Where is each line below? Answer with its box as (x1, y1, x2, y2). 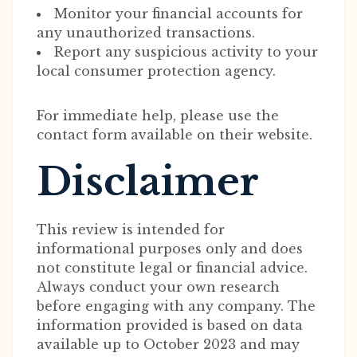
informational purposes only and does (37, 241, 303, 257)
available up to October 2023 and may (37, 336, 300, 352)
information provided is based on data (37, 317, 303, 333)
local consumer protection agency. (37, 63, 276, 79)
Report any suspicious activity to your (54, 44, 318, 60)
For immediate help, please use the (37, 108, 279, 124)
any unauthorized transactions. (37, 25, 255, 41)
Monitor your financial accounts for (54, 6, 303, 22)
